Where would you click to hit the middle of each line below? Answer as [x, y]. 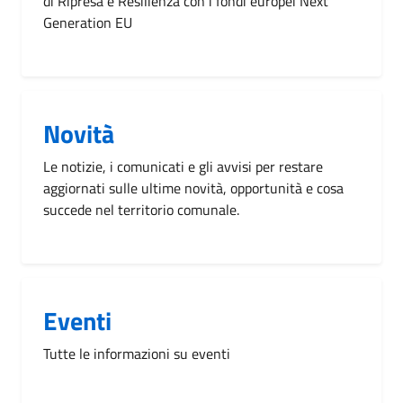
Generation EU [88, 22]
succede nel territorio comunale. [141, 209]
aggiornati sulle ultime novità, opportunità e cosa [193, 188]
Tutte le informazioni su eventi [137, 353]
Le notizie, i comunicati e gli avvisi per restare [183, 166]
